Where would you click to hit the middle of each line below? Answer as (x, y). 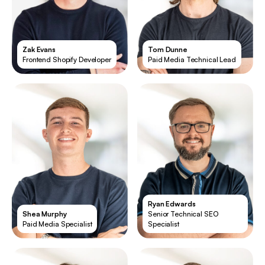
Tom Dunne (168, 49)
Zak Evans (39, 49)
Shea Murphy (45, 214)
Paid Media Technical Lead (192, 59)
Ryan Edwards (172, 204)
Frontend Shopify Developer (67, 59)
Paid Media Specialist (57, 224)
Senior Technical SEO (183, 214)
